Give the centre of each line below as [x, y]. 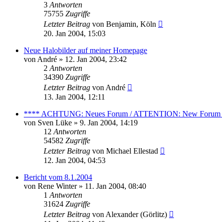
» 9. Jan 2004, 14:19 [105, 123]
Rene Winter [57, 186]
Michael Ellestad [132, 151]
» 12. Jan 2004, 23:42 [92, 59]
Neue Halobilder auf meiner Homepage [85, 51]
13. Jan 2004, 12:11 [74, 97]
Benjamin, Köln [131, 24]
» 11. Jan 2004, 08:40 [111, 186]
